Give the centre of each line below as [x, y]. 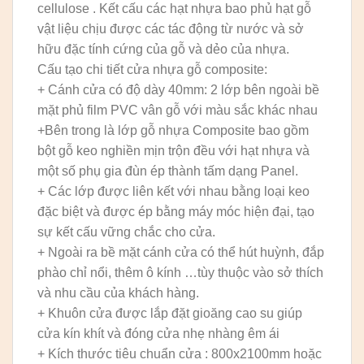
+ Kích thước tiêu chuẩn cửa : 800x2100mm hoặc [180, 354]
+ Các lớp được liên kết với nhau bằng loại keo [173, 192]
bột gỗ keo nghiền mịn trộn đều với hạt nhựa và [173, 151]
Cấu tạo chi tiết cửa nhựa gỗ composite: [152, 70]
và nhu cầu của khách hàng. [118, 293]
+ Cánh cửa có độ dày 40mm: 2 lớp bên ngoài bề [178, 90]
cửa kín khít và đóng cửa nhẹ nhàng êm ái [158, 334]
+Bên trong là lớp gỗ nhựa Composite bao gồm [173, 131]
